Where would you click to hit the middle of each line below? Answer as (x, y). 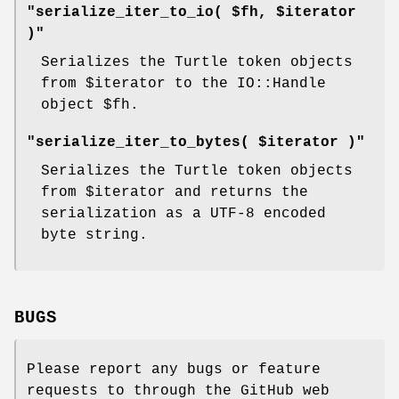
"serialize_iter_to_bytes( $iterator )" (196, 142)
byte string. (94, 235)
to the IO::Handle (246, 83)
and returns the (237, 192)
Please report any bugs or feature (174, 369)
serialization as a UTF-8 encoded (183, 213)
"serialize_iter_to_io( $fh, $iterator (191, 12)
